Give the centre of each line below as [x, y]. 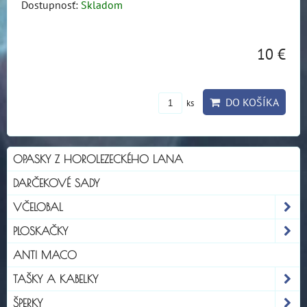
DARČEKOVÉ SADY [56, 183]
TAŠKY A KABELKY [56, 279]
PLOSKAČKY [40, 231]
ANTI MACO [45, 255]
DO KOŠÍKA [249, 102]
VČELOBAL [38, 207]
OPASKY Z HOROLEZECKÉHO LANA [98, 159]
